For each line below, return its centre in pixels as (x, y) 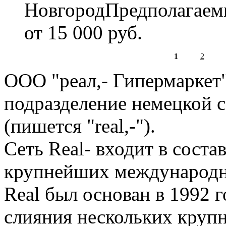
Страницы (33, 69)
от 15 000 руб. (83, 33)
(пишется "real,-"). (80, 126)
